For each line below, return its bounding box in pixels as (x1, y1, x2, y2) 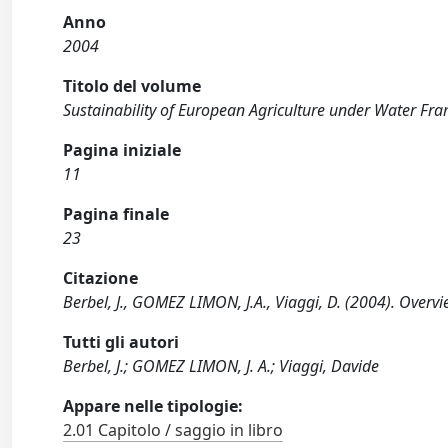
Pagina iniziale (63, 139, 182, 161)
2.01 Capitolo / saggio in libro (63, 419, 284, 441)
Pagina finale (63, 203, 170, 225)
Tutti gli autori (63, 331, 180, 353)
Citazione (63, 267, 139, 289)
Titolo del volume (63, 75, 202, 97)
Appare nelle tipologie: (63, 395, 244, 417)
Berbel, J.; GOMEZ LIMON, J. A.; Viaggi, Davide (63, 355, 380, 377)
